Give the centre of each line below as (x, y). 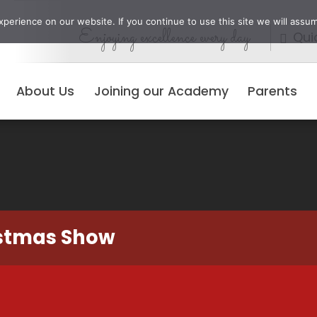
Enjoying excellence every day (165, 38)
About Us (46, 92)
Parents (273, 92)
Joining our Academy (161, 92)
